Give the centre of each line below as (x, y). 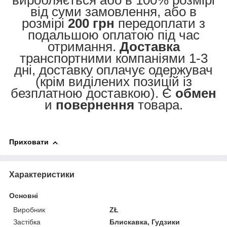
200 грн (91, 24)
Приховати (29, 142)
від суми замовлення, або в (113, 12)
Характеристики (42, 175)
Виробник (29, 210)
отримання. (83, 47)
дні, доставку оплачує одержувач (113, 70)
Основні (24, 196)
